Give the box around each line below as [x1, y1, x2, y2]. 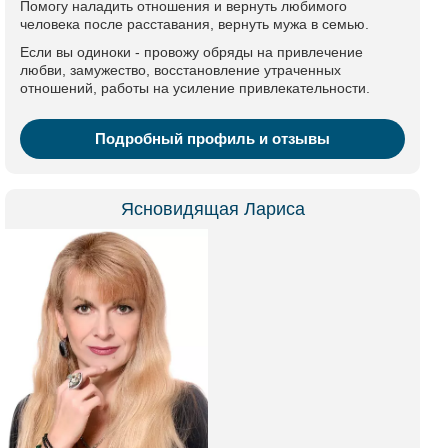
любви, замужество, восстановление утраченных [20, 62, 341, 78]
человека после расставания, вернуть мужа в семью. [20, 16, 369, 32]
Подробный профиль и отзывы [95, 130, 330, 147]
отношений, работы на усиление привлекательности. [20, 80, 370, 96]
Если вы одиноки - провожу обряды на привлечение [20, 44, 363, 60]
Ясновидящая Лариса [120, 199, 305, 219]
